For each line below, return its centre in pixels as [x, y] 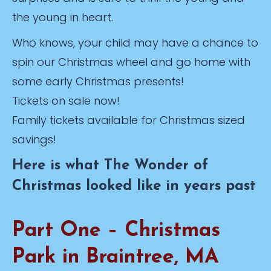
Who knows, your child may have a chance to [135, 43]
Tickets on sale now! [66, 101]
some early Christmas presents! [98, 81]
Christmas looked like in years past [134, 186]
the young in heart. [63, 17]
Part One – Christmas [116, 231]
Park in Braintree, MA [116, 257]
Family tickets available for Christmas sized [129, 120]
